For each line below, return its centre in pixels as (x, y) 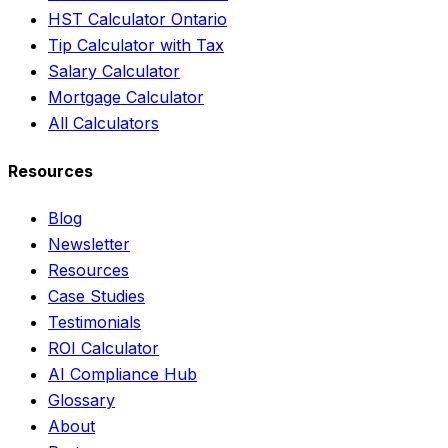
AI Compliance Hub (122, 373)
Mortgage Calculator (126, 97)
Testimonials (94, 321)
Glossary (81, 399)
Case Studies (96, 295)
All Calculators (103, 123)
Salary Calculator (114, 71)
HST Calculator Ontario (137, 19)
